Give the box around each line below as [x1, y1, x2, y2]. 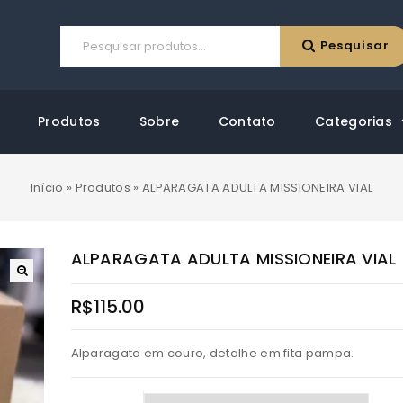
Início [30, 179, 64, 197]
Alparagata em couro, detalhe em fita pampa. [70, 345, 354, 363]
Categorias [315, 112, 393, 130]
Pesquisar [320, 37, 390, 54]
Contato [218, 112, 276, 130]
